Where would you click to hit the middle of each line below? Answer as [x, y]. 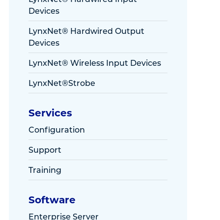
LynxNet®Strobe [62, 83]
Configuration [56, 129]
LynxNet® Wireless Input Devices [95, 63]
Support [45, 150]
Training [45, 170]
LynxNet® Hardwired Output [86, 31]
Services [50, 112]
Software [52, 199]
